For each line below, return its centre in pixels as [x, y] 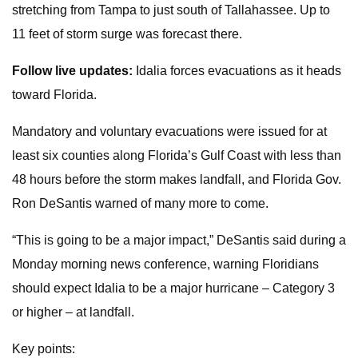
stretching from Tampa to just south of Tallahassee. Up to [171, 10]
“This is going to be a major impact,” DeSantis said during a [179, 240]
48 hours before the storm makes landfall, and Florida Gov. [177, 179]
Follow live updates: [72, 71]
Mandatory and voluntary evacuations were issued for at [169, 131]
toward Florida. [54, 95]
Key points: [44, 349]
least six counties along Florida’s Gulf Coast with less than [177, 155]
